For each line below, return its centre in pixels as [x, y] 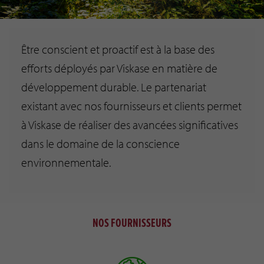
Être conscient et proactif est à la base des [118, 49]
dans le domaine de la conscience [100, 143]
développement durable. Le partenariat [114, 87]
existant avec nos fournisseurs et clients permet [131, 105]
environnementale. [66, 162]
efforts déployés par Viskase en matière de [119, 68]
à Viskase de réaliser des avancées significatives [130, 124]
